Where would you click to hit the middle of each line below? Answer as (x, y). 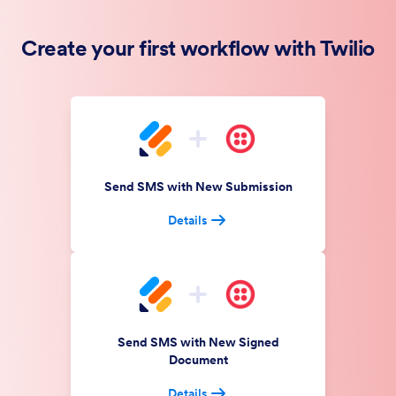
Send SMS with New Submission (198, 187)
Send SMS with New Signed (198, 342)
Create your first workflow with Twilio (198, 48)
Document (198, 360)
